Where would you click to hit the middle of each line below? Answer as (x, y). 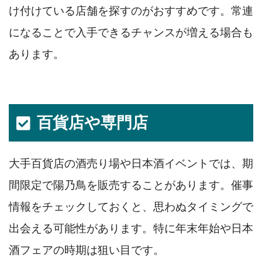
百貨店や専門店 (93, 123)
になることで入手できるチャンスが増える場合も (131, 33)
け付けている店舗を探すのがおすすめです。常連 (131, 11)
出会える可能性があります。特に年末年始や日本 (131, 228)
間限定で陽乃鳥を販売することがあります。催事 (131, 185)
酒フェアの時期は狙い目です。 (87, 250)
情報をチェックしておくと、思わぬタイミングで (131, 206)
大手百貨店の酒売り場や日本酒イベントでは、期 (131, 163)
